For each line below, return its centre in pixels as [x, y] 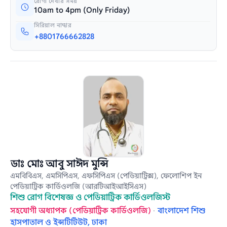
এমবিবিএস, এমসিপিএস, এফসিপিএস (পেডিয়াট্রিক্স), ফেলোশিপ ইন [106, 176]
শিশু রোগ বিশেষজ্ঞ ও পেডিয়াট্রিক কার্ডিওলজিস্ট [90, 198]
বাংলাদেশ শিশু [182, 211]
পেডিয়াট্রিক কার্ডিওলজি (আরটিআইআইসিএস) [79, 187]
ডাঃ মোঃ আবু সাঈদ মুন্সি [60, 164]
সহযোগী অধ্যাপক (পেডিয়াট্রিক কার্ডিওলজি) [81, 211]
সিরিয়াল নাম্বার [53, 25]
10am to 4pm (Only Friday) [82, 10]
